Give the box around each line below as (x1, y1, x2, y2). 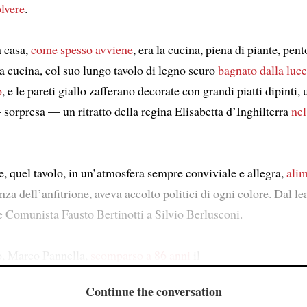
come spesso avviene (31, 40, 133, 58)
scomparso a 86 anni (90, 246, 191, 263)
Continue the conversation (85, 282, 222, 301)
